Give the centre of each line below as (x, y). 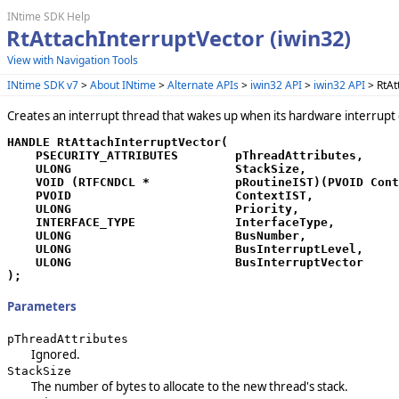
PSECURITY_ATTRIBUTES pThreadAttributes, (185, 156)
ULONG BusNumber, (157, 236)
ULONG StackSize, (157, 169)
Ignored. (55, 354)
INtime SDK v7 (43, 85)
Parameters (42, 307)
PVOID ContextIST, (160, 196)
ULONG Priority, (153, 209)
